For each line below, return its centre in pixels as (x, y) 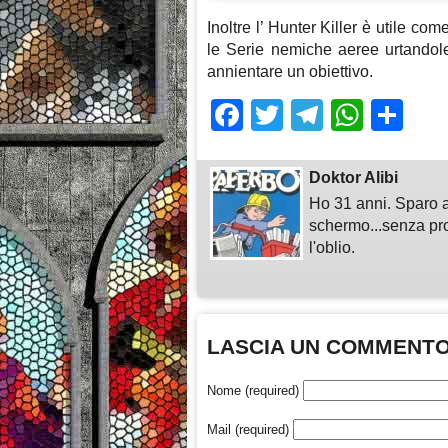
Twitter (330, 115)
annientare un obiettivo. (290, 72)
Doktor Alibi (354, 177)
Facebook (314, 115)
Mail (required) (248, 429)
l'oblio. (332, 248)
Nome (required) (253, 390)
